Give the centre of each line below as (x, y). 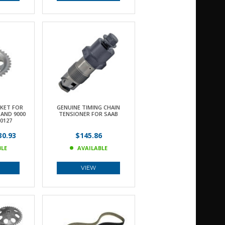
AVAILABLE (92, 148)
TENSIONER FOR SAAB (88, 114)
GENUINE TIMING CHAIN (88, 107)
